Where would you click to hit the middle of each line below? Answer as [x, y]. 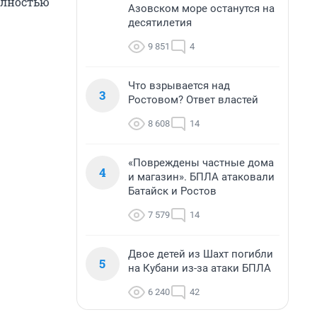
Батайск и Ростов [172, 191]
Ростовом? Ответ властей [193, 100]
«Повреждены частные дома [201, 163]
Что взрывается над [179, 86]
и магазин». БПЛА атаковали [201, 177]
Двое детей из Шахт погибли [201, 254]
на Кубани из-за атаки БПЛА [200, 268]
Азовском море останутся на [201, 8]
